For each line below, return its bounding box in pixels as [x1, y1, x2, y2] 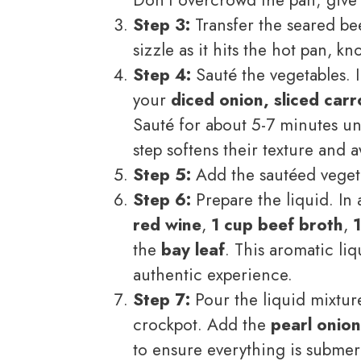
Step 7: [133, 287, 190, 312]
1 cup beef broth [211, 212, 343, 237]
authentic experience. [133, 262, 293, 287]
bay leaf [161, 237, 225, 262]
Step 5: [133, 162, 191, 187]
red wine [133, 212, 201, 237]
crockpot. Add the [133, 312, 271, 337]
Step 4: [133, 62, 191, 87]
